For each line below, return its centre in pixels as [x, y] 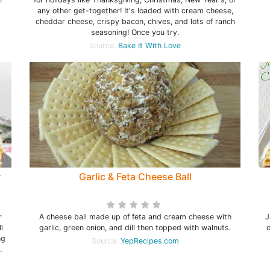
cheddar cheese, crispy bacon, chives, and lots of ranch [135, 21]
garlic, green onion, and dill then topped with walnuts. [135, 228]
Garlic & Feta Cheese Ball [135, 177]
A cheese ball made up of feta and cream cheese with [135, 217]
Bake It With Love [149, 46]
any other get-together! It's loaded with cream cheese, [135, 11]
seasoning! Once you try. [135, 32]
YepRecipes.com [149, 241]
